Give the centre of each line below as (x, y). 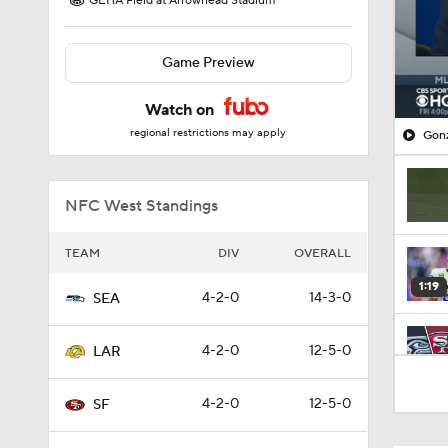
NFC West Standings (141, 206)
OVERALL (322, 253)
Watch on (182, 110)
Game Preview (208, 63)
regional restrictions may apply (208, 133)
